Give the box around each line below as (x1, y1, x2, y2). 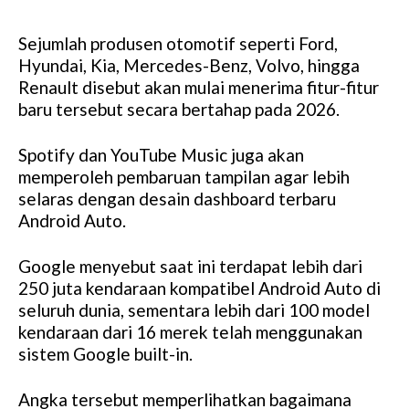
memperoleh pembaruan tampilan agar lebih (18, 165, 350, 187)
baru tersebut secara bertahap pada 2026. (18, 98, 340, 120)
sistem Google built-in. (18, 342, 193, 364)
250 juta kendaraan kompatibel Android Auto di (18, 277, 381, 299)
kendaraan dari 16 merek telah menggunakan (18, 320, 362, 342)
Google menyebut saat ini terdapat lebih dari (18, 255, 362, 277)
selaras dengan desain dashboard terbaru (18, 187, 336, 209)
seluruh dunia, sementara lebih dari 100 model (18, 299, 370, 320)
